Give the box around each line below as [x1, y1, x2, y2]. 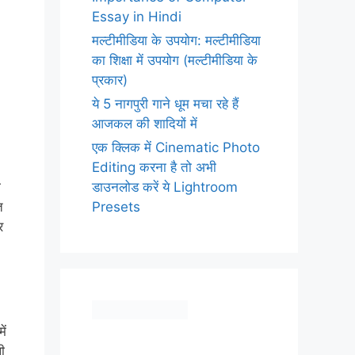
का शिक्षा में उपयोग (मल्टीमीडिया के [92, 52, 258, 68]
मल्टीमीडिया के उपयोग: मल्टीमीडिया [92, 32, 261, 48]
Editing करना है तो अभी [92, 159, 216, 175]
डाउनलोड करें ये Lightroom [92, 179, 238, 195]
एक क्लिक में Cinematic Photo [92, 139, 260, 155]
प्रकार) [92, 72, 128, 88]
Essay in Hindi [92, 9, 181, 25]
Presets [92, 199, 140, 215]
